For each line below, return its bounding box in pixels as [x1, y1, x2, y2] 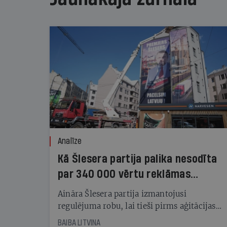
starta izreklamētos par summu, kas [58, 213, 194, 223]
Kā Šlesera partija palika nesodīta [58, 153, 217, 165]
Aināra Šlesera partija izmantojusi [58, 188, 186, 199]
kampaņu [58, 183, 101, 196]
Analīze [58, 136, 82, 145]
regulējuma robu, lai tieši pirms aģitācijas [58, 201, 216, 211]
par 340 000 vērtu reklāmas [58, 168, 191, 180]
